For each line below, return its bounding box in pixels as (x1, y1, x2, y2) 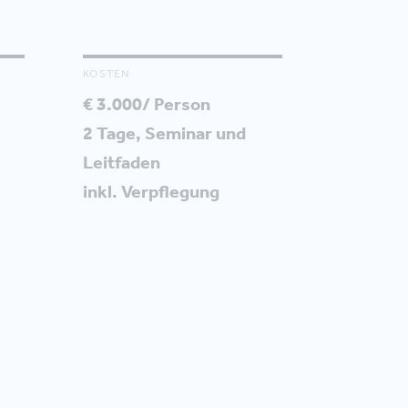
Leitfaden (83, 151, 160, 174)
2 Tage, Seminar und (83, 122, 246, 145)
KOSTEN (83, 67, 130, 81)
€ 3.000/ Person (83, 93, 210, 116)
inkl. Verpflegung (83, 180, 219, 203)
